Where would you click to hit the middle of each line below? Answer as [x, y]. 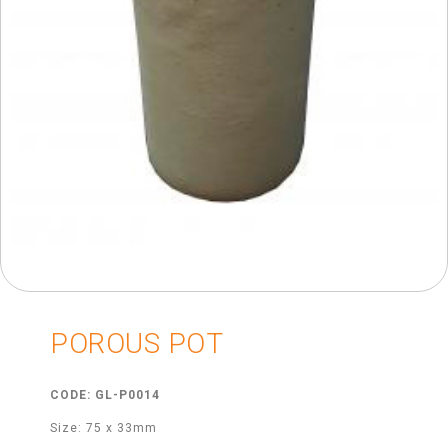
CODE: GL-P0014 [105, 395]
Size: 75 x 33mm [103, 428]
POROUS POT [136, 344]
